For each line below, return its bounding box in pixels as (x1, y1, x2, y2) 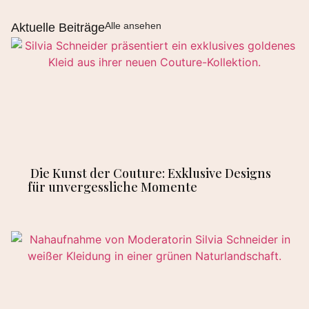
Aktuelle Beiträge (11, 21, 105, 35)
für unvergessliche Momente (28, 179, 197, 196)
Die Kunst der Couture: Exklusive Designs (28, 165, 271, 182)
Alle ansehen (105, 20, 161, 32)
